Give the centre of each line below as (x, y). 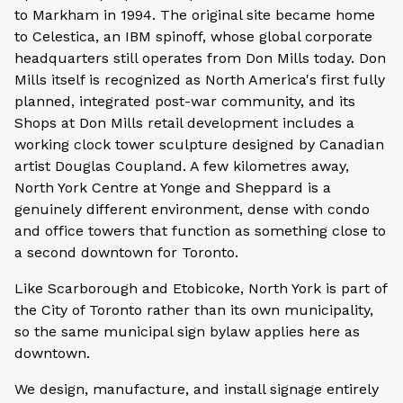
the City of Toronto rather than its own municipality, (194, 309)
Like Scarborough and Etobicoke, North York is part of (201, 288)
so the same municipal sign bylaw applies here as (187, 331)
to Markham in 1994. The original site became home (195, 14)
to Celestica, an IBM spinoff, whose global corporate (193, 36)
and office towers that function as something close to (200, 230)
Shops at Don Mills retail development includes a (184, 122)
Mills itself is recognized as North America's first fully (200, 79)
